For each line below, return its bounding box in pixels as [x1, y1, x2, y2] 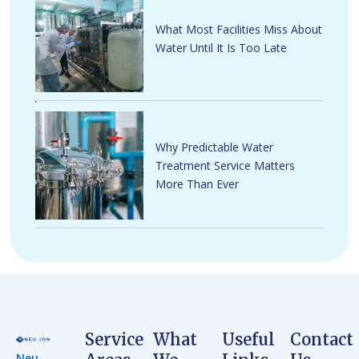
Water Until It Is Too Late [155, 39, 288, 55]
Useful [221, 329, 275, 349]
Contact [290, 329, 354, 349]
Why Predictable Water [155, 139, 274, 155]
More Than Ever [155, 176, 240, 192]
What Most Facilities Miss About [155, 21, 323, 37]
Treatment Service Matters [155, 158, 296, 174]
